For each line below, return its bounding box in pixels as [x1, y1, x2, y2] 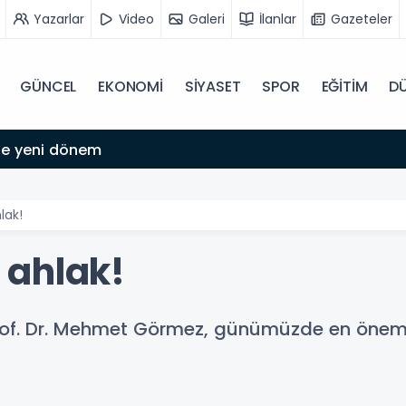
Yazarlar [34, 9, 84, 28]
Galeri [188, 9, 225, 28]
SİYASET [184, 75, 241, 97]
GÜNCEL [20, 75, 77, 97]
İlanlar [259, 9, 296, 28]
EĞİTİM [321, 75, 368, 97]
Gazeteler [331, 9, 392, 28]
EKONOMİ [98, 75, 163, 97]
